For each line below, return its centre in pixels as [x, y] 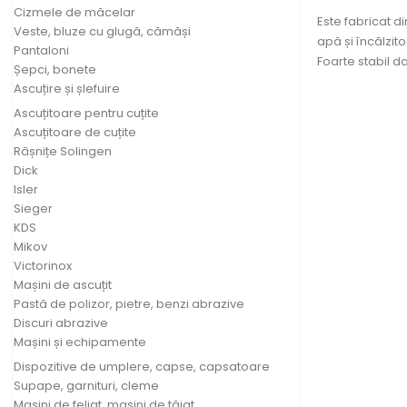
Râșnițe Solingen [63, 151]
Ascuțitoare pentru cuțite [86, 113]
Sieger [33, 208]
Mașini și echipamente [80, 342]
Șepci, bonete [55, 69]
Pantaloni [41, 50]
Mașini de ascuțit [63, 284]
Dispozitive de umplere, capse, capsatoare [142, 366]
